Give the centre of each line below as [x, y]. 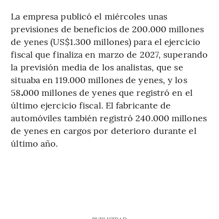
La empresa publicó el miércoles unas [89, 16]
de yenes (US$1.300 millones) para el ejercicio [106, 41]
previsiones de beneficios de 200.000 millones [107, 28]
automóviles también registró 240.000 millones [109, 117]
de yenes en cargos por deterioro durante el [104, 130]
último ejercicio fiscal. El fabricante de [91, 105]
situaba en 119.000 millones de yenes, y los [99, 79]
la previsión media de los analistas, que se [97, 66]
